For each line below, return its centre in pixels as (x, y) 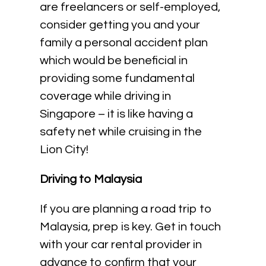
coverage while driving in (106, 96)
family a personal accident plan (124, 43)
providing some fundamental (118, 78)
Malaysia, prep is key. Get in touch (131, 227)
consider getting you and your (120, 25)
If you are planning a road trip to (126, 209)
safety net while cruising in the (121, 132)
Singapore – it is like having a (117, 114)
